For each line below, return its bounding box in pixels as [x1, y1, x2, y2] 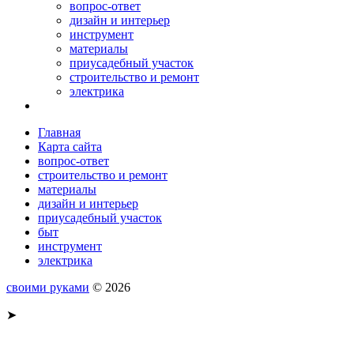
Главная [38, 125, 81, 139]
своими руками [6, 280, 89, 294]
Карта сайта [38, 139, 102, 153]
